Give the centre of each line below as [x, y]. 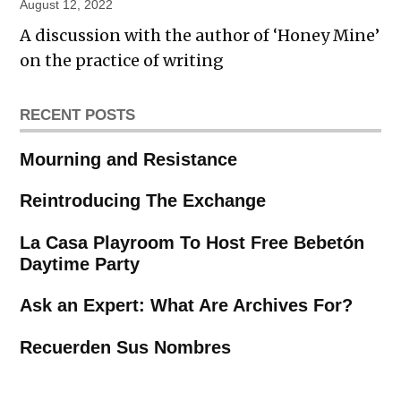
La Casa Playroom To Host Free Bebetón [192, 242]
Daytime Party [80, 264]
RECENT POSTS [78, 114]
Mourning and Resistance [129, 159]
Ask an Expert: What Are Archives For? [187, 306]
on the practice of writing [122, 60]
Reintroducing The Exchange [143, 201]
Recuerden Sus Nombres [126, 347]
